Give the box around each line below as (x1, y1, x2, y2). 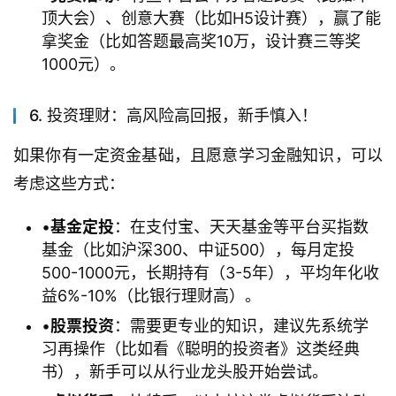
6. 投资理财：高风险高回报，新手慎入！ (29, 106, 317, 126)
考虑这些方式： (13, 174, 125, 194)
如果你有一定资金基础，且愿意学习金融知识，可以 (13, 146, 383, 165)
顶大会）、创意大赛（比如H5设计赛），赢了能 (42, 9, 381, 28)
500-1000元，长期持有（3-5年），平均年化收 (42, 263, 379, 283)
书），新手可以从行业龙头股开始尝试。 (42, 362, 328, 382)
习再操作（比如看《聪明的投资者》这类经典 (42, 339, 360, 359)
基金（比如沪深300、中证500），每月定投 (42, 240, 354, 260)
